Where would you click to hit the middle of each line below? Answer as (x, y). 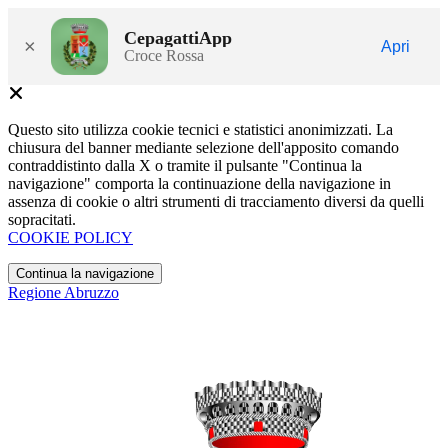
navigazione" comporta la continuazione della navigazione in (199, 183)
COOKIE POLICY (70, 237)
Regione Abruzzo (63, 292)
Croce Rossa (164, 55)
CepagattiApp (178, 37)
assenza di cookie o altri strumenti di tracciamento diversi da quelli (216, 201)
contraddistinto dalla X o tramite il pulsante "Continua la (185, 165)
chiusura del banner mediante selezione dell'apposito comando (203, 147)
